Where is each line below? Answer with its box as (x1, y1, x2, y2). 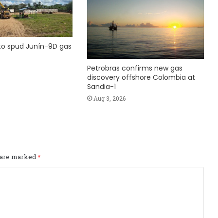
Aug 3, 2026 (93, 94, 126, 102)
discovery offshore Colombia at (87, 72, 195, 82)
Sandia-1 (87, 81, 116, 91)
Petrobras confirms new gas (87, 63, 182, 73)
